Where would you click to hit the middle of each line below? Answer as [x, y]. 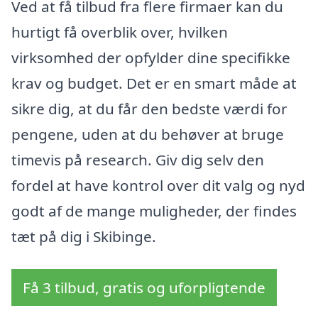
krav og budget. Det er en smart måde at [154, 83]
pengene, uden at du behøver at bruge [148, 135]
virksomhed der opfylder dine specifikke [151, 58]
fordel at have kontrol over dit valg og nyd [158, 186]
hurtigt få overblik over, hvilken [120, 32]
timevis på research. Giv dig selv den [138, 160]
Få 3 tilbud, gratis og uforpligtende [144, 288]
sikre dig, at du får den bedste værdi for [149, 109]
